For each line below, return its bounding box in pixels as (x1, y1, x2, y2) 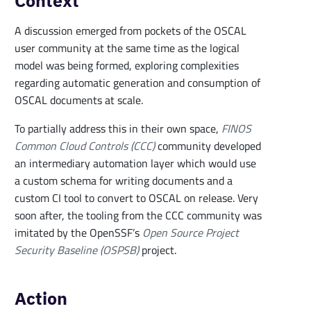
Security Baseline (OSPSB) (15, 239, 139, 260)
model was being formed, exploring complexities (15, 54, 239, 76)
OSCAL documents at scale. (15, 89, 143, 110)
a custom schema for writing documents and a (15, 169, 233, 191)
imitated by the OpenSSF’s (15, 221, 142, 243)
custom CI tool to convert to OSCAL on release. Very (15, 187, 258, 208)
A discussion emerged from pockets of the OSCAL (15, 19, 246, 41)
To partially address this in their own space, (15, 117, 221, 139)
